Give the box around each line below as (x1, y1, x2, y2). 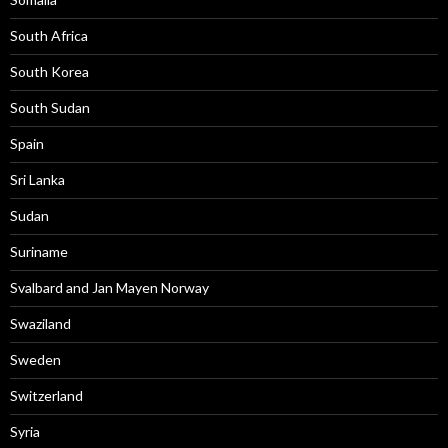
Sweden (10, 351, 61, 368)
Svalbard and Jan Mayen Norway (10, 279, 209, 296)
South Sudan (10, 99, 90, 116)
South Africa (10, 27, 88, 44)
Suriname (10, 243, 68, 260)
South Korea (10, 63, 89, 80)
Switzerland (10, 387, 83, 404)
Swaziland (10, 315, 71, 332)
